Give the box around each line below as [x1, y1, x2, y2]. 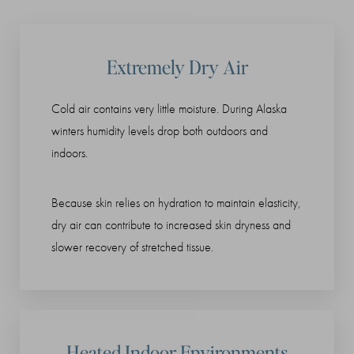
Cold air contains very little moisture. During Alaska [51, 102, 287, 117]
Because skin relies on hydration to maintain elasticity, [51, 196, 300, 211]
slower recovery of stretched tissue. [51, 240, 213, 255]
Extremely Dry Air [106, 55, 248, 80]
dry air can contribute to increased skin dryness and [51, 218, 291, 233]
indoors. [51, 146, 88, 161]
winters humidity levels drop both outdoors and [51, 124, 268, 139]
